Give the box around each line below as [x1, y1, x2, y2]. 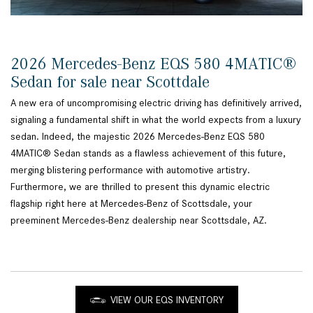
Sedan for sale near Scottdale [10, 72, 214, 91]
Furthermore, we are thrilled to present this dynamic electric [10, 181, 270, 193]
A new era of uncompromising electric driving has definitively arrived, [10, 97, 302, 109]
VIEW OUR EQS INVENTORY [110, 294, 224, 306]
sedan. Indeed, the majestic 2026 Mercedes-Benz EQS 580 [10, 131, 265, 143]
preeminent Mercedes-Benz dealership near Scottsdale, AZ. [10, 214, 270, 226]
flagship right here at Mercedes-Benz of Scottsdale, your [10, 198, 252, 210]
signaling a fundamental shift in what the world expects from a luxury [10, 114, 301, 126]
